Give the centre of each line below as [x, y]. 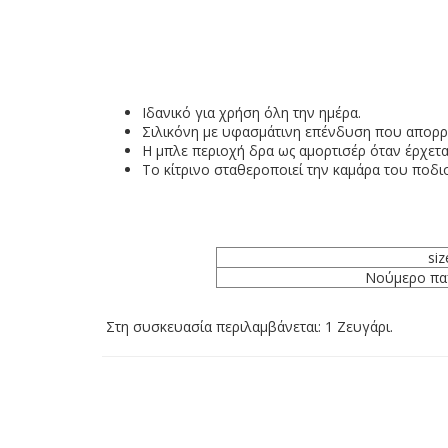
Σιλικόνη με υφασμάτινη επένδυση [256, 132]
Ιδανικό [166, 113]
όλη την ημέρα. [312, 113]
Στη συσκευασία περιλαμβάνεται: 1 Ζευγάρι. [247, 327]
